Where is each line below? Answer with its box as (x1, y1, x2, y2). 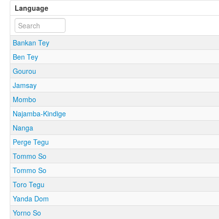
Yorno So (13, 207, 41, 218)
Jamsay (13, 80, 37, 90)
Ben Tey (13, 51, 38, 62)
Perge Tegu (13, 136, 49, 147)
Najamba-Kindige (13, 108, 66, 118)
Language (15, 2, 48, 13)
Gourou (13, 66, 36, 76)
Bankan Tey (13, 37, 49, 47)
